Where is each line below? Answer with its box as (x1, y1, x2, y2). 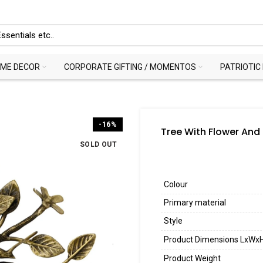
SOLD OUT (79, 140, 117, 149)
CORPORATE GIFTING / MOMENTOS (64, 62, 196, 72)
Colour (164, 180, 188, 189)
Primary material (164, 198, 226, 207)
